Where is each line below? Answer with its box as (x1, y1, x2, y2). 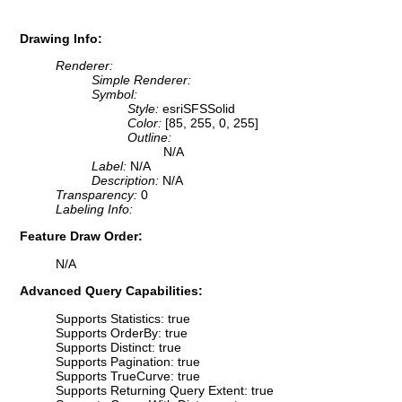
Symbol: (92, 87, 137, 102)
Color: (127, 116, 165, 131)
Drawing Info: (20, 31, 102, 46)
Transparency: (56, 188, 141, 203)
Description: (92, 173, 162, 188)
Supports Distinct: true (56, 339, 181, 354)
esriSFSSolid (162, 101, 235, 117)
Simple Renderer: (92, 73, 191, 88)
